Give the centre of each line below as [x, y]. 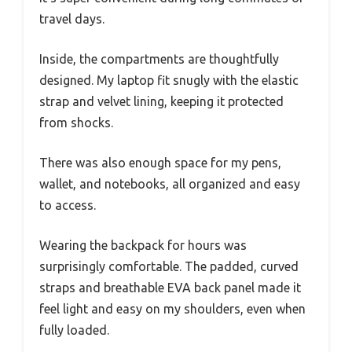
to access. [68, 205]
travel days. [72, 18]
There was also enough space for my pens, [160, 162]
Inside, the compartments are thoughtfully [159, 59]
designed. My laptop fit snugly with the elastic [169, 80]
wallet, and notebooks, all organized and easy [170, 183]
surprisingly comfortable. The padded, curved [169, 266]
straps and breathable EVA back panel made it [170, 287]
